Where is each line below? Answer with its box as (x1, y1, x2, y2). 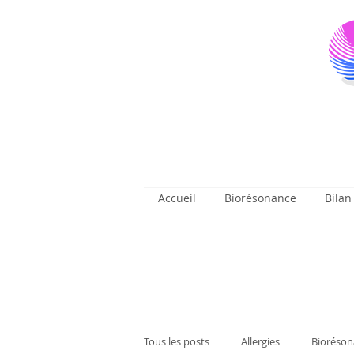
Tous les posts (144, 334, 209, 348)
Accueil (158, 190, 196, 205)
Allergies (241, 334, 280, 348)
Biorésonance (224, 190, 296, 205)
